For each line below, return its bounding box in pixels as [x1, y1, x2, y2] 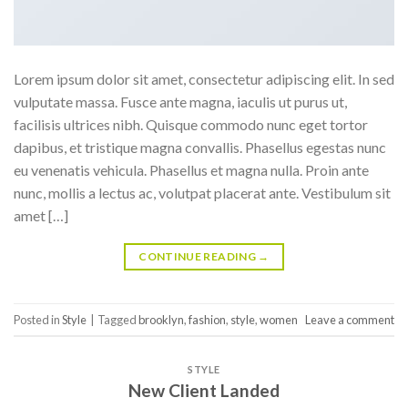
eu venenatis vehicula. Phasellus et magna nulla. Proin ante [14, 161, 369, 179]
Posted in [14, 311, 62, 327]
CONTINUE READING [138, 250, 259, 264]
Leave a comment [305, 311, 394, 327]
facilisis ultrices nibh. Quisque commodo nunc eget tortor [14, 116, 368, 134]
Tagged [97, 311, 138, 327]
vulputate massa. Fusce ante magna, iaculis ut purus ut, [14, 93, 347, 111]
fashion [189, 311, 226, 327]
